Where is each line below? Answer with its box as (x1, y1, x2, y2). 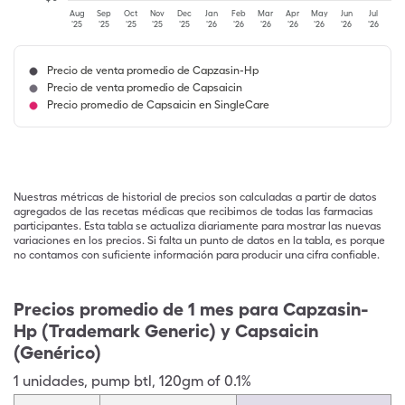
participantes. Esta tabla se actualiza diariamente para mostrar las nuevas (14, 220, 381, 232)
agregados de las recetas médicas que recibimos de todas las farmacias (14, 205, 373, 218)
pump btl (91, 372, 152, 390)
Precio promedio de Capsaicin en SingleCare (47, 99, 269, 111)
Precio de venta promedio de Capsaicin (47, 81, 242, 94)
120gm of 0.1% (159, 372, 251, 390)
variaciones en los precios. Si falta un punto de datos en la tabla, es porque (14, 234, 385, 247)
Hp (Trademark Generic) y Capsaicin (14, 320, 318, 342)
